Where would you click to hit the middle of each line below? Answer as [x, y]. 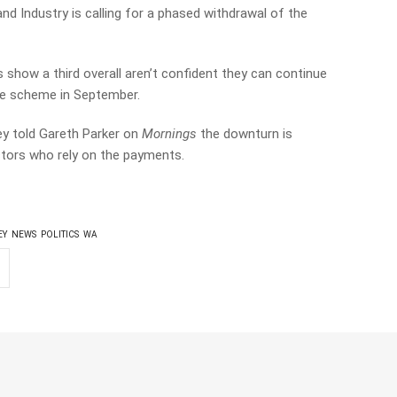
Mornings [170, 134]
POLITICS [60, 234]
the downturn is [245, 134]
